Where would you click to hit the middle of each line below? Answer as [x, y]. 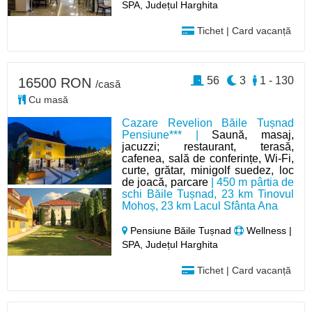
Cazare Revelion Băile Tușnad [208, 123]
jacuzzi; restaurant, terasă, [208, 146]
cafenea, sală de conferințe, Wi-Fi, [208, 158]
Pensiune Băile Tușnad [181, 230]
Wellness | [268, 230]
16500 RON [57, 83]
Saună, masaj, [253, 134]
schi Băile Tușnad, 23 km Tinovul [208, 194]
